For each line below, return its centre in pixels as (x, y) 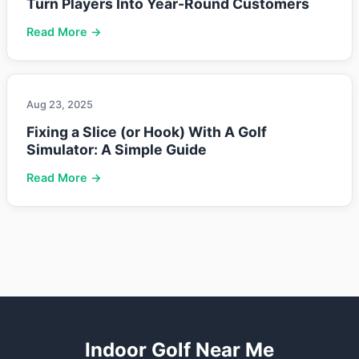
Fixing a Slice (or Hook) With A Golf (147, 131)
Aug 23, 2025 (60, 104)
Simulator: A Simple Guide (117, 149)
